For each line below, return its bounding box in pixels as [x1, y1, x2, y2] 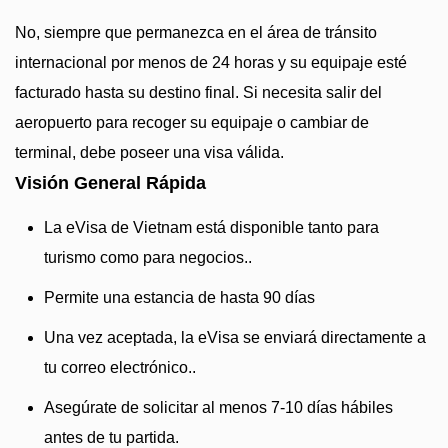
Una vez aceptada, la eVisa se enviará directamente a [44, 329, 426, 346]
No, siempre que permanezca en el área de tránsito [15, 24, 377, 41]
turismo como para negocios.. [44, 249, 252, 266]
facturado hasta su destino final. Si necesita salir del [15, 84, 382, 101]
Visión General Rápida [15, 173, 206, 193]
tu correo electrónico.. [44, 359, 196, 376]
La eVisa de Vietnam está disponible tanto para [44, 219, 379, 236]
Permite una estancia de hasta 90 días [44, 289, 315, 306]
